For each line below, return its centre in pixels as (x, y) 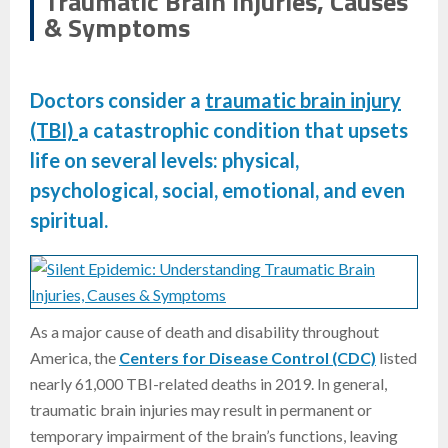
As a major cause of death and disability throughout (204, 332)
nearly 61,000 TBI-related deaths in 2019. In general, (208, 384)
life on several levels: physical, (164, 160)
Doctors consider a (117, 100)
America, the (74, 358)
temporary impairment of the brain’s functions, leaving (214, 436)
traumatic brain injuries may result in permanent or (201, 410)
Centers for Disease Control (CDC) (247, 358)
